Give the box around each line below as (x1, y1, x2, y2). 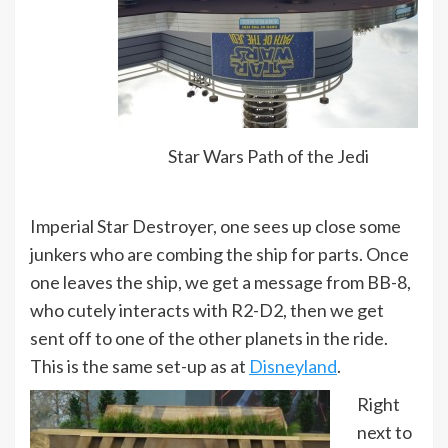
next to (357, 420, 412, 443)
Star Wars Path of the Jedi (167, 145, 369, 168)
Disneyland (249, 354, 337, 377)
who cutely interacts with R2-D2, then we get (30, 298, 384, 321)
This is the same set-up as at (30, 354, 249, 377)
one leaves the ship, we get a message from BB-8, (30, 270, 411, 293)
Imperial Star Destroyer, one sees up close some (30, 214, 401, 237)
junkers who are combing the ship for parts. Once (30, 242, 409, 265)
